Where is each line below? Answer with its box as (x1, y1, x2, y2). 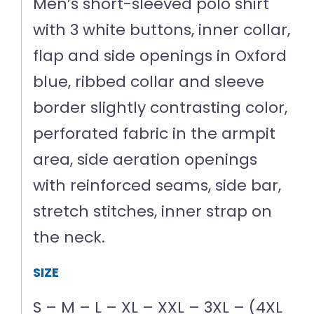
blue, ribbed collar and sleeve (33, 71, 265, 93)
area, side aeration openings (33, 149, 258, 171)
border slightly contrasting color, (33, 97, 288, 119)
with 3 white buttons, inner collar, (33, 19, 291, 41)
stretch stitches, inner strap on (33, 200, 273, 223)
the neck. (33, 226, 106, 249)
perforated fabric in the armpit (33, 123, 276, 145)
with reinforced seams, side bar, (33, 175, 282, 197)
